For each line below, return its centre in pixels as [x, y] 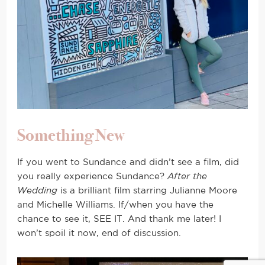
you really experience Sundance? [93, 176]
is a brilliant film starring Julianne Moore [148, 190]
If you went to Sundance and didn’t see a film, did [128, 162]
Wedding [38, 191]
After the [188, 177]
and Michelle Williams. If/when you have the [116, 205]
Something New [71, 135]
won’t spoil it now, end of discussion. [99, 233]
